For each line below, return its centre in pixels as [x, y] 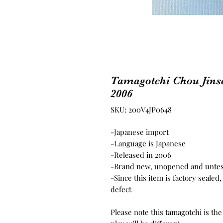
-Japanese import [140, 132]
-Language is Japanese [148, 144]
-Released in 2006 [141, 155]
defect [121, 189]
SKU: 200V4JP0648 [141, 110]
